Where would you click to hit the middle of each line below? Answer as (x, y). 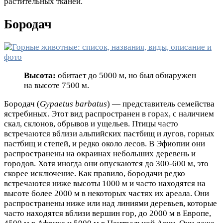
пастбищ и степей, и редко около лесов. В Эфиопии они (105, 144)
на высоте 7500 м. (56, 86)
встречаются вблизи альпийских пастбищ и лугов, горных (109, 134)
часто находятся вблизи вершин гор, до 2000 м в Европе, (108, 214)
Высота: (40, 76)
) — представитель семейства (161, 104)
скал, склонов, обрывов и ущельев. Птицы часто (91, 124)
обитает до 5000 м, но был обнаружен (126, 76)
